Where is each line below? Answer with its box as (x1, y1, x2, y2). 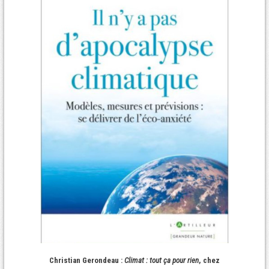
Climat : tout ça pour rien (124, 256, 199, 265)
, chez (198, 256, 220, 265)
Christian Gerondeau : (49, 256, 124, 265)
